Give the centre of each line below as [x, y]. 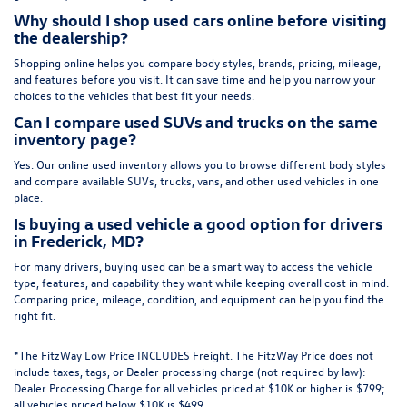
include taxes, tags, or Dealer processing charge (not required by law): [190, 372]
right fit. [35, 315]
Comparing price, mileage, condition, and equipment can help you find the [199, 299]
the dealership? [71, 37]
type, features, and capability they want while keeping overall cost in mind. [201, 283]
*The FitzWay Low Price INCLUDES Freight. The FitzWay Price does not [194, 355]
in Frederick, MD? [79, 241]
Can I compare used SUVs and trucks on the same [196, 122]
